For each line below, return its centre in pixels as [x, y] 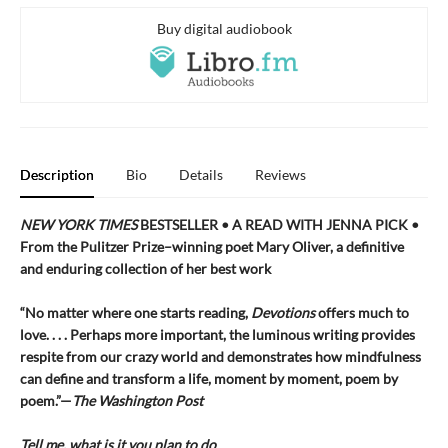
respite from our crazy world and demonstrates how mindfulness [220, 357]
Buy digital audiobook [224, 29]
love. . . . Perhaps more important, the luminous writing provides [217, 335]
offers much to [362, 313]
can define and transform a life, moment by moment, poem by [209, 379]
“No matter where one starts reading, [135, 313]
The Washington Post [137, 401]
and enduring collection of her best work [145, 269]
